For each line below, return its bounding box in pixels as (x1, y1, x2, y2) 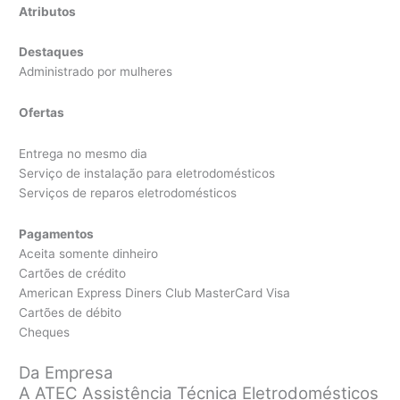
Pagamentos (19, 227, 95, 242)
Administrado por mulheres (19, 64, 173, 79)
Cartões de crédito (19, 266, 127, 281)
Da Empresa (19, 362, 114, 384)
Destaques (19, 45, 85, 60)
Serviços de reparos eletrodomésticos (19, 186, 237, 201)
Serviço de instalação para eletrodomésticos (19, 166, 276, 181)
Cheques (19, 325, 71, 340)
